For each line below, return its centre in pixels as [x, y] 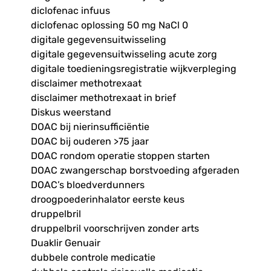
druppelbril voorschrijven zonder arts [115, 229]
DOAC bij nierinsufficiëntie [90, 127]
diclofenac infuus [70, 11]
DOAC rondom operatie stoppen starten [120, 156]
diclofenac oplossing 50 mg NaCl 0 [109, 25]
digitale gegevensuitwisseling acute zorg [124, 54]
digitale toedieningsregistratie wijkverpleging [133, 69]
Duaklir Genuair [65, 243]
